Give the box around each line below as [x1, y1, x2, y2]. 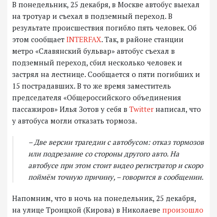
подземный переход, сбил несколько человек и [12, 58, 182, 68]
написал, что [154, 104, 201, 114]
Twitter [129, 104, 154, 114]
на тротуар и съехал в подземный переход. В [12, 11, 172, 21]
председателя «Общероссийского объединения [12, 93, 181, 103]
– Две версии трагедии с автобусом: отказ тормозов [28, 137, 204, 147]
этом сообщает [12, 34, 66, 45]
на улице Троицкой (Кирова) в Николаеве [12, 205, 162, 215]
